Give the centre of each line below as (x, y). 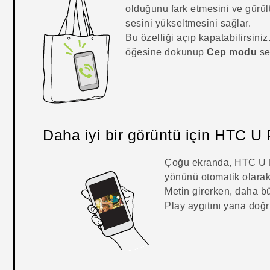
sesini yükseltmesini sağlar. (188, 24)
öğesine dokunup (166, 52)
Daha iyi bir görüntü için (129, 135)
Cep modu (232, 52)
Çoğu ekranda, (200, 163)
